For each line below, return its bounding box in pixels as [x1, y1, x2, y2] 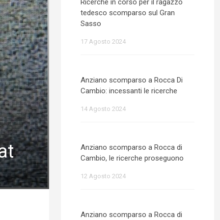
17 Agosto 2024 [81, 38, 126, 45]
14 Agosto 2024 [81, 105, 126, 112]
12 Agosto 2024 [81, 172, 126, 180]
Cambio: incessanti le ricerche [81, 86, 177, 95]
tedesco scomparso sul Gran [81, 8, 175, 17]
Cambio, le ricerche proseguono [81, 154, 184, 163]
